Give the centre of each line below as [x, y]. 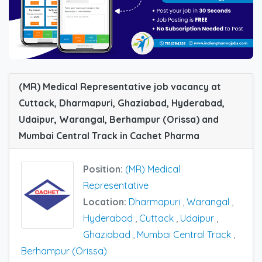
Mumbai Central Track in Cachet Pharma [109, 135]
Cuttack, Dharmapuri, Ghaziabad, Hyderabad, [122, 103]
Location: [106, 201]
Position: [104, 169]
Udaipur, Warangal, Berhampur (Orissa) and [119, 119]
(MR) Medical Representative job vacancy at [120, 86]
